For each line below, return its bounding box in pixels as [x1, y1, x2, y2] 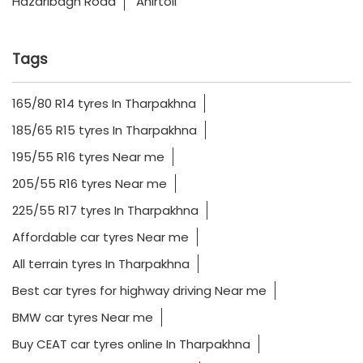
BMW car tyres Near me [12, 308, 153, 326]
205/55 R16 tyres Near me [12, 174, 167, 192]
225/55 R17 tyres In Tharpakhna [12, 201, 199, 219]
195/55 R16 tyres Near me [12, 147, 164, 165]
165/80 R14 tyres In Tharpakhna [12, 94, 196, 112]
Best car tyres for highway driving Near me [12, 281, 267, 299]
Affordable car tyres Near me [12, 228, 189, 246]
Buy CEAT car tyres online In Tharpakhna [12, 335, 250, 352]
